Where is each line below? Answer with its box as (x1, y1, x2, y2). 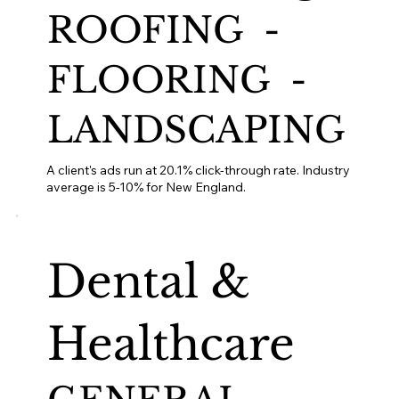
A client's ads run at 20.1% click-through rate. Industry (46, 162, 351, 179)
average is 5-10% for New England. (46, 179, 247, 196)
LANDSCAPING (46, 108, 346, 153)
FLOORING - (46, 58, 317, 103)
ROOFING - (46, 8, 290, 53)
